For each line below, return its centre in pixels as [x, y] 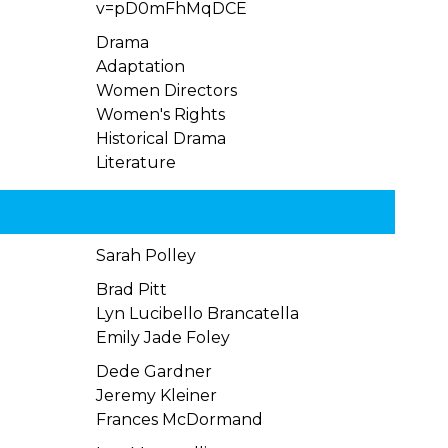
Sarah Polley [146, 255]
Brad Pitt [132, 289]
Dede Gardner [154, 371]
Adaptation [141, 66]
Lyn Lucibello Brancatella [198, 313]
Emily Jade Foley [163, 337]
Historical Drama [161, 138]
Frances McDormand [180, 419]
